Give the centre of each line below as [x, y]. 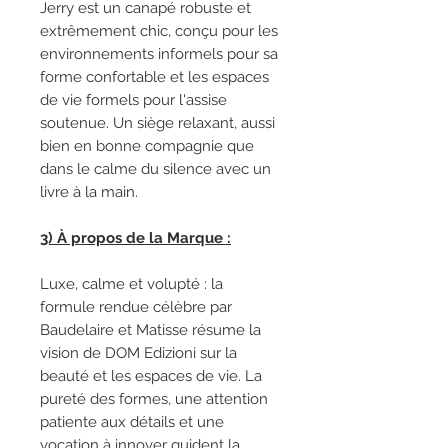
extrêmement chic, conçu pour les [159, 31]
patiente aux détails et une [132, 422]
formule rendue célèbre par [136, 307]
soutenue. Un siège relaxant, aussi [157, 123]
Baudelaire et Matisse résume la [150, 330]
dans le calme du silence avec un [155, 169]
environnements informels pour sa [159, 54]
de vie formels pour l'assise [133, 100]
